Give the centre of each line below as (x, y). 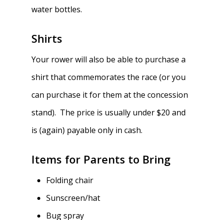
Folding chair (70, 180)
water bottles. (57, 9)
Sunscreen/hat (73, 198)
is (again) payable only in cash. (87, 130)
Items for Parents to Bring (101, 159)
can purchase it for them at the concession (110, 95)
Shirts (47, 38)
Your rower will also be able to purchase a (109, 59)
